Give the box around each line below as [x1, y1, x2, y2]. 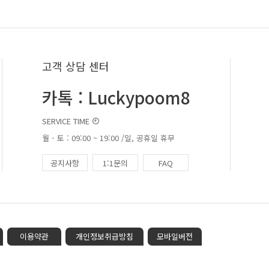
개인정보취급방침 [76, 231, 133, 242]
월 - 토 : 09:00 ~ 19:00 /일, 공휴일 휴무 [42, 132, 175, 144]
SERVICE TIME [42, 115, 92, 127]
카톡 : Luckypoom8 [42, 85, 190, 109]
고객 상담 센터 [42, 58, 109, 74]
